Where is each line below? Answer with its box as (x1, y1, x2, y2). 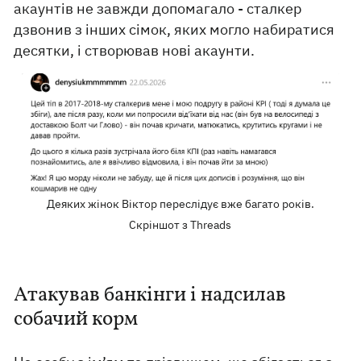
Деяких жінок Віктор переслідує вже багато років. (46, 197, 314, 212)
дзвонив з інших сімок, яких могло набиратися (14, 20, 335, 39)
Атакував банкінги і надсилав (14, 281, 287, 310)
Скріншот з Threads (129, 218, 232, 233)
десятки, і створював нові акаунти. (14, 41, 255, 60)
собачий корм (14, 305, 139, 334)
